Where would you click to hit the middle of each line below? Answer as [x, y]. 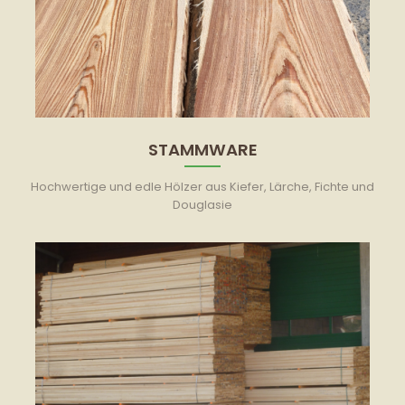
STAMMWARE [202, 149]
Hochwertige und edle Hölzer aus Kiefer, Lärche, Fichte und [202, 186]
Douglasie [202, 204]
